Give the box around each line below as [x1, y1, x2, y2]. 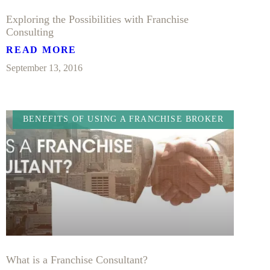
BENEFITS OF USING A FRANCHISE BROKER [23, 115, 224, 124]
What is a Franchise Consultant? [6, 253, 148, 266]
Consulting [6, 25, 54, 38]
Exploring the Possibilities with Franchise [6, 13, 189, 25]
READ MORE [6, 44, 77, 55]
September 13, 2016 [6, 62, 83, 73]
